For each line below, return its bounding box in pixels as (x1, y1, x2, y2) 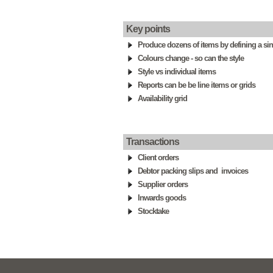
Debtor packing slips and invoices (138, 166, 248, 175)
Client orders (138, 153, 179, 162)
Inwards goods (138, 193, 186, 202)
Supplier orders (138, 180, 188, 189)
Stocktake (138, 207, 169, 216)
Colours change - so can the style (138, 54, 244, 63)
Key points (126, 24, 170, 34)
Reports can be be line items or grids (138, 80, 255, 90)
